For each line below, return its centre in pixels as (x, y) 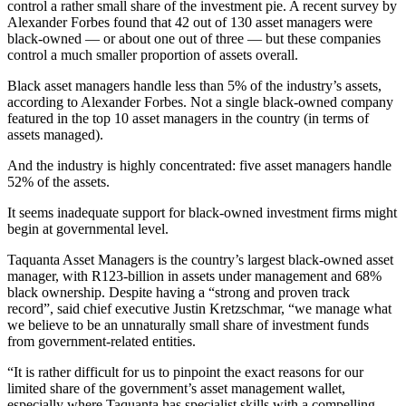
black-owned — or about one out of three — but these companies (194, 38)
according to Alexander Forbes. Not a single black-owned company (200, 101)
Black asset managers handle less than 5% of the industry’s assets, (194, 85)
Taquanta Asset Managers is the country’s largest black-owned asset (200, 259)
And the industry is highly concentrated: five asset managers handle (199, 165)
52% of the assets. (58, 181)
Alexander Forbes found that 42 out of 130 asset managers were (190, 22)
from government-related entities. (101, 341)
